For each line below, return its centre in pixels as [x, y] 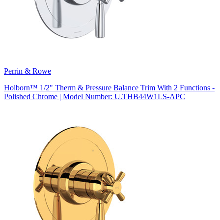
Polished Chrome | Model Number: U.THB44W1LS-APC [95, 96]
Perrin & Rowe [27, 71]
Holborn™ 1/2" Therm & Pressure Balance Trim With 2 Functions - [109, 87]
